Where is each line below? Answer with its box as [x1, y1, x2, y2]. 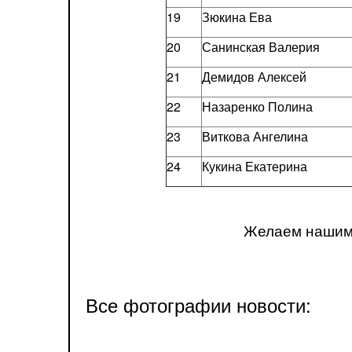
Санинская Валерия [201, 38, 320, 56]
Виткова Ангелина [201, 127, 308, 145]
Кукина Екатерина [201, 157, 307, 175]
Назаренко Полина [201, 97, 313, 115]
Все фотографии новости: [86, 290, 311, 318]
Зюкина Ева [201, 8, 272, 26]
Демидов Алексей [201, 68, 306, 86]
